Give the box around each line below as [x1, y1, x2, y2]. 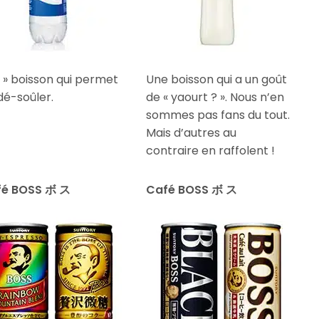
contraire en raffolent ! [146, 142, 276, 159]
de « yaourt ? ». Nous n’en [146, 88, 285, 105]
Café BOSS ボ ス [146, 181, 238, 198]
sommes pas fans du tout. [146, 106, 291, 123]
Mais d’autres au [146, 124, 237, 141]
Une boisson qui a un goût [146, 70, 288, 88]
